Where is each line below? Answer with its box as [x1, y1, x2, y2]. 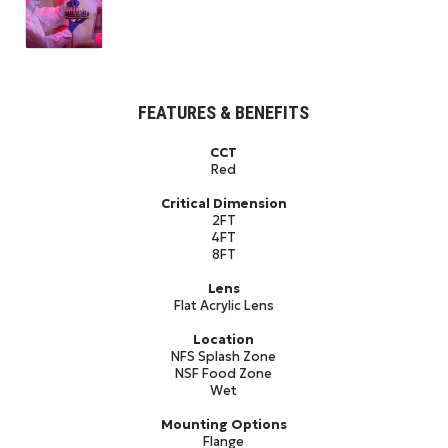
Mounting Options [160, 415, 287, 433]
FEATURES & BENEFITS [138, 101, 310, 123]
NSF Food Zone [175, 364, 273, 382]
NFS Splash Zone [171, 347, 277, 365]
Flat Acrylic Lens [173, 296, 274, 314]
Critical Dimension [160, 194, 287, 212]
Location [193, 330, 255, 348]
